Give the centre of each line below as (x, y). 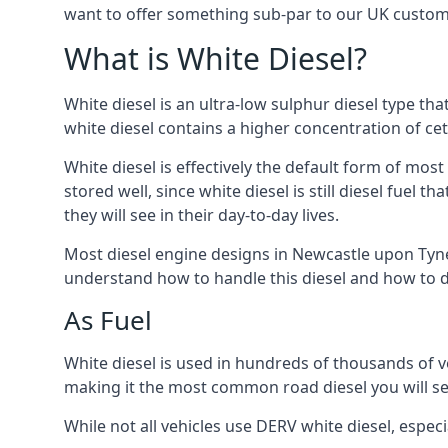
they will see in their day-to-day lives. (201, 215)
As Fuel (108, 320)
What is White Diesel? (215, 58)
